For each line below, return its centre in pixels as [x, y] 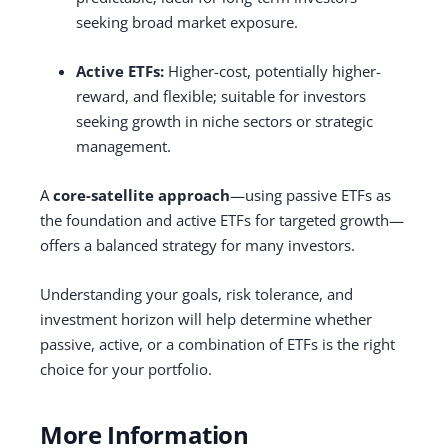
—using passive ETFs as [310, 194]
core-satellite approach [141, 194]
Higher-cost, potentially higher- [272, 70]
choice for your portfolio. [126, 368]
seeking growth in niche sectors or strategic [224, 120]
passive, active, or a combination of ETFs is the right [217, 343]
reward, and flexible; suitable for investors [221, 95]
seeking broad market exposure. [187, 21]
